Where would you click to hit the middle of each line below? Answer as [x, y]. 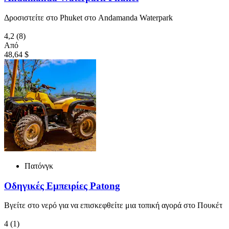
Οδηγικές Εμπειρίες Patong [62, 186]
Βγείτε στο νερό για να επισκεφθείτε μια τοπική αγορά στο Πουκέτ [113, 205]
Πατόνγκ [39, 166]
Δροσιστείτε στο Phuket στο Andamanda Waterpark [88, 17]
